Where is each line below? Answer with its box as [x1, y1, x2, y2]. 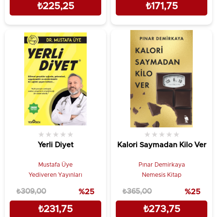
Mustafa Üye [38, 161, 73, 168]
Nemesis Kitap [141, 171, 182, 178]
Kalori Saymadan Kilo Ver [117, 141, 206, 149]
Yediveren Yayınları [29, 171, 82, 178]
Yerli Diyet [37, 141, 74, 149]
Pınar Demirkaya [138, 161, 185, 168]
